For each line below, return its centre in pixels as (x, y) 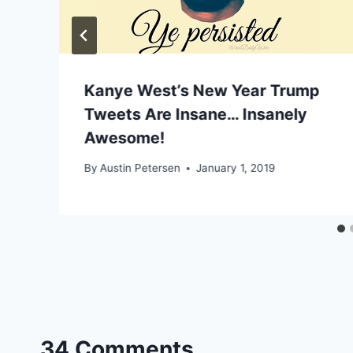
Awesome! (124, 137)
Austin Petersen (141, 168)
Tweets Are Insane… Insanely (196, 114)
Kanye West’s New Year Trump (202, 90)
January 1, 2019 (236, 168)
